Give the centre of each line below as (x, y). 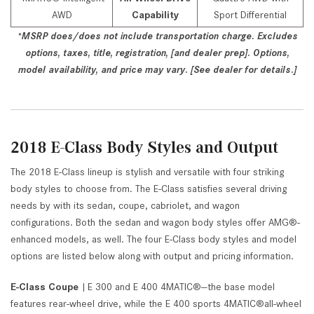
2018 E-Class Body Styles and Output (144, 147)
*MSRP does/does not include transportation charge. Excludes (157, 36)
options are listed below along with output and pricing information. (152, 255)
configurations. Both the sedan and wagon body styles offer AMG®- (155, 222)
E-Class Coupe (45, 286)
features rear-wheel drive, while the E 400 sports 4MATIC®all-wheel (156, 303)
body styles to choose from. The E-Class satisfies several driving (149, 188)
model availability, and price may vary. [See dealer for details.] (157, 69)
